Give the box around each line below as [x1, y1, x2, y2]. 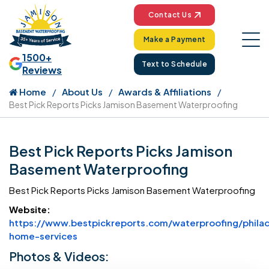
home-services [9, 230, 77, 242]
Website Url [77, 229, 129, 241]
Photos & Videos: [9, 249, 109, 264]
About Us [62, 86, 103, 98]
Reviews [22, 64, 62, 77]
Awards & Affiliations [118, 86, 211, 98]
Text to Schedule [142, 59, 208, 69]
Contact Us [148, 10, 192, 20]
